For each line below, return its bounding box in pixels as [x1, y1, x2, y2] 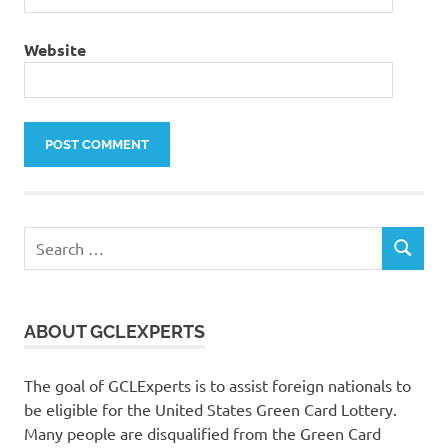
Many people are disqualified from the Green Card [24, 422, 381, 443]
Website [24, 39, 86, 61]
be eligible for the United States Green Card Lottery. [24, 398, 397, 419]
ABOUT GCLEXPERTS [24, 320, 205, 342]
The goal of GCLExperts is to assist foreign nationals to [24, 374, 411, 395]
